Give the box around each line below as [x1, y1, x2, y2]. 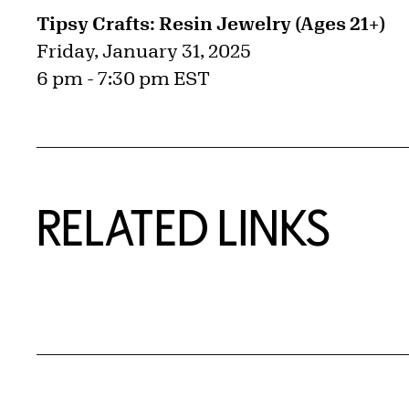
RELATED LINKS [37, 200, 330, 254]
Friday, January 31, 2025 [37, 39, 251, 61]
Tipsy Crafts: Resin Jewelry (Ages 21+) [37, 12, 385, 34]
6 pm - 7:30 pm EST [37, 67, 210, 89]
